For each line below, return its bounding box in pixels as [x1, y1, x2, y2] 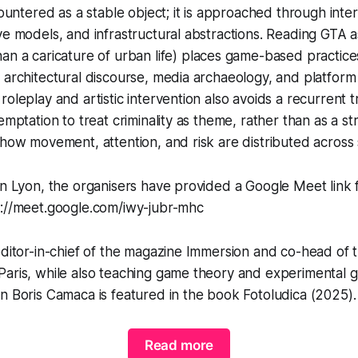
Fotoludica [243, 287, 311, 304]
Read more [144, 336, 214, 353]
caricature [32, 48, 94, 65]
